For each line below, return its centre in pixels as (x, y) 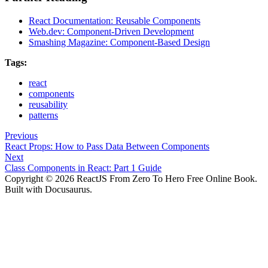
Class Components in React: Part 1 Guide (83, 168)
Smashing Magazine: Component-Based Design (119, 42)
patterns (43, 115)
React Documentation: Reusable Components (115, 21)
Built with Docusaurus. (48, 189)
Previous (21, 135)
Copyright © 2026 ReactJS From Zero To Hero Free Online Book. (131, 179)
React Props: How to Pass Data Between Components (107, 146)
